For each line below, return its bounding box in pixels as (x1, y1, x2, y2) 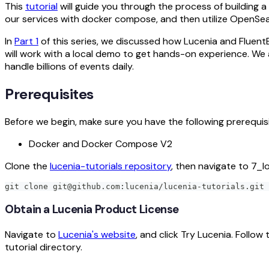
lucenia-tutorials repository (50, 159, 171, 172)
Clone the (5, 159, 50, 172)
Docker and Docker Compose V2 (29, 137, 172, 150)
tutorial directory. (5, 241, 82, 254)
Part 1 (14, 34, 38, 47)
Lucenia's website (58, 228, 136, 241)
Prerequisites (5, 84, 94, 103)
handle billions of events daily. (5, 59, 134, 73)
